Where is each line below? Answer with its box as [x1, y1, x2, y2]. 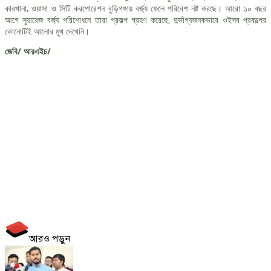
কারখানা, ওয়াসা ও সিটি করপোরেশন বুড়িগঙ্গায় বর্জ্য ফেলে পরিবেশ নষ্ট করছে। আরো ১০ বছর [5, 2, 266, 14]
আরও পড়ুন [29, 232, 70, 245]
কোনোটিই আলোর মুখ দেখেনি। [5, 25, 90, 37]
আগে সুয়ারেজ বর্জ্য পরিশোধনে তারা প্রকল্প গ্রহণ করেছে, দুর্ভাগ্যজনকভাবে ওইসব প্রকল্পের [5, 13, 266, 25]
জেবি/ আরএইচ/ [5, 45, 51, 57]
